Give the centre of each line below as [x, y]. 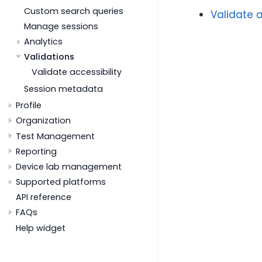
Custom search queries [73, 11]
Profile [29, 106]
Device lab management [69, 166]
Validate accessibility [77, 72]
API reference [44, 197]
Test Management [55, 136]
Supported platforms [61, 182]
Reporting [36, 151]
